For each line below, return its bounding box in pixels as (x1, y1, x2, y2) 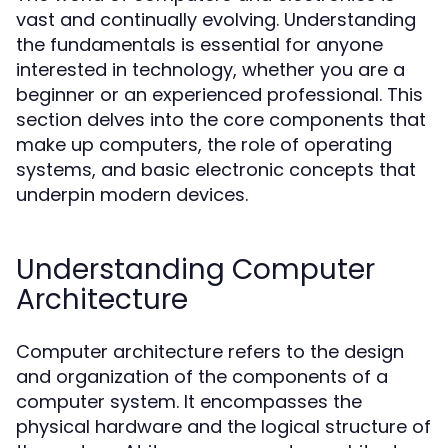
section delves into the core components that (16, 107, 426, 132)
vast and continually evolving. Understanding (16, 7, 416, 32)
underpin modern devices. (16, 182, 248, 207)
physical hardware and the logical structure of (16, 414, 431, 439)
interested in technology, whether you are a (16, 57, 405, 82)
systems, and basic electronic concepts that (16, 157, 416, 182)
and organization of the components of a (16, 364, 388, 389)
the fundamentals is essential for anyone (16, 32, 383, 57)
